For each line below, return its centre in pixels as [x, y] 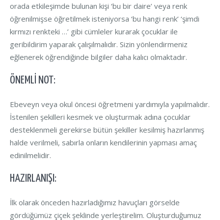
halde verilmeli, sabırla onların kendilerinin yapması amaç [103, 142]
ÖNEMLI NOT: [33, 80]
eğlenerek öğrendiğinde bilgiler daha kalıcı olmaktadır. [98, 57]
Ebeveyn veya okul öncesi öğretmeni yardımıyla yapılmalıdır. [110, 104]
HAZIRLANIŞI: [33, 178]
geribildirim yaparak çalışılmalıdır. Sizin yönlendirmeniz [99, 44]
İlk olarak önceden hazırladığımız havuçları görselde [95, 202]
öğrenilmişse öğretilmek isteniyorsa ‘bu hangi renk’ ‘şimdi [105, 18]
